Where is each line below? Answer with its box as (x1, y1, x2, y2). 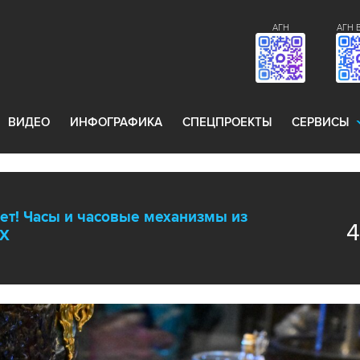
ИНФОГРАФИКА (70, 115, 162, 129)
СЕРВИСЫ (292, 115, 349, 129)
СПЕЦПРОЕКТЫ (182, 115, 272, 129)
